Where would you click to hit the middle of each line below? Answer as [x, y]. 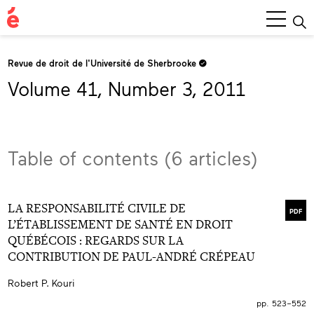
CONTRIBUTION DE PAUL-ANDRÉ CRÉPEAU [131, 256]
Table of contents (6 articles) [133, 158]
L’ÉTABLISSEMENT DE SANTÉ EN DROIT [120, 224]
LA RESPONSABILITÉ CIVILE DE [97, 208]
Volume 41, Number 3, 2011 [127, 89]
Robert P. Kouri [41, 282]
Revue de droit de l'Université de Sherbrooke [103, 63]
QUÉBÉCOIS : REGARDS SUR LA [96, 240]
